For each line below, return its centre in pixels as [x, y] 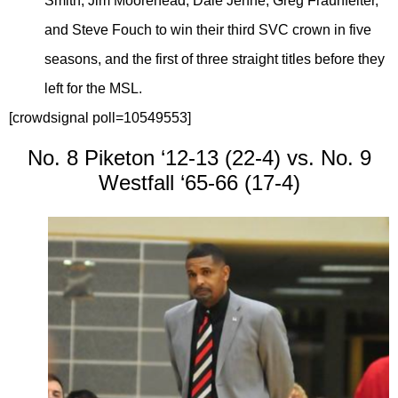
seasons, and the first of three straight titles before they [215, 60]
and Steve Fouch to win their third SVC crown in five [208, 30]
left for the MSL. [93, 89]
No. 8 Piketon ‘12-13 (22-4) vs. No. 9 [199, 157]
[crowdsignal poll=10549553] [100, 118]
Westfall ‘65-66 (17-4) [199, 182]
